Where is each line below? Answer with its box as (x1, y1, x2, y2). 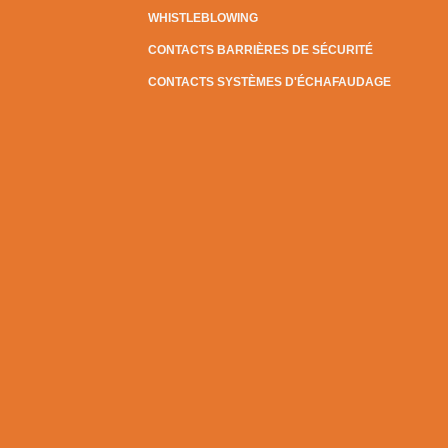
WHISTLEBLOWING (148, 11, 258, 25)
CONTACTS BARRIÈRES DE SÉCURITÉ (148, 43, 373, 57)
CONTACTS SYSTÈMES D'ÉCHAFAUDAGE (148, 75, 391, 89)
